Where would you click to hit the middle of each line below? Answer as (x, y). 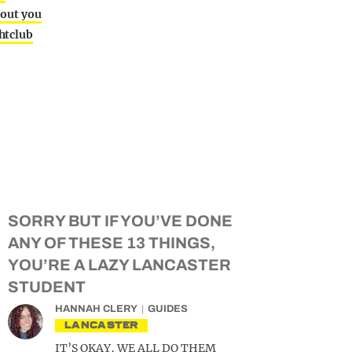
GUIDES (168, 309)
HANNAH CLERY (96, 309)
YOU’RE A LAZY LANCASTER (119, 265)
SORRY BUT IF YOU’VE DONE (120, 221)
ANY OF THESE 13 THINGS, (112, 243)
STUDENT (47, 287)
